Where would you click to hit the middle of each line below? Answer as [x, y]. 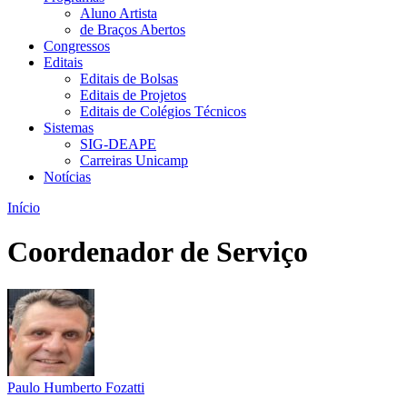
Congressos [77, 46]
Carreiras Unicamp [134, 160]
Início [24, 208]
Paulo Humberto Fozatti [76, 387]
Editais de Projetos [133, 95]
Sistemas [69, 128]
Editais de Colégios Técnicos [163, 111]
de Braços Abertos [133, 30]
